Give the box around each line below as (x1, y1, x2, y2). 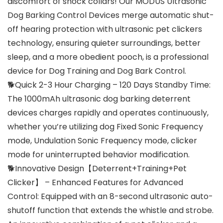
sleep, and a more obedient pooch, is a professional (7, 51, 209, 63)
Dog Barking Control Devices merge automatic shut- (7, 9, 214, 21)
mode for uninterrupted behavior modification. (7, 149, 190, 161)
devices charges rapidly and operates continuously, (7, 107, 209, 119)
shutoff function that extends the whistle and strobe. (7, 205, 214, 217)
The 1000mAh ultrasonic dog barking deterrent (7, 93, 191, 105)
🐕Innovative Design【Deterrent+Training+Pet (7, 163, 187, 175)
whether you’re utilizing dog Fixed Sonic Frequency (7, 121, 203, 133)
